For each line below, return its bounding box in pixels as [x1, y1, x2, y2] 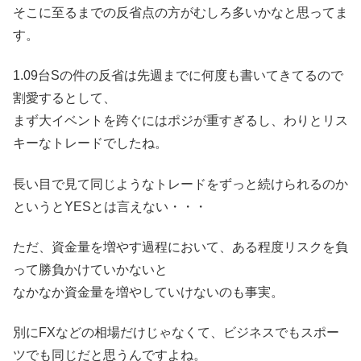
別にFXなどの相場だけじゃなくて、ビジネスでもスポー [13, 326, 339, 340]
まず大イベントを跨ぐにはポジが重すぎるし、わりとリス [13, 114, 348, 128]
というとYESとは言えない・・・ [13, 199, 207, 214]
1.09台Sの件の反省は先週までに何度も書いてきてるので [13, 68, 343, 83]
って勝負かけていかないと [13, 262, 168, 276]
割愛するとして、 [13, 91, 116, 106]
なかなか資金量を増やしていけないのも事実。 [13, 284, 284, 299]
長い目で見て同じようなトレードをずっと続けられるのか [13, 176, 348, 191]
